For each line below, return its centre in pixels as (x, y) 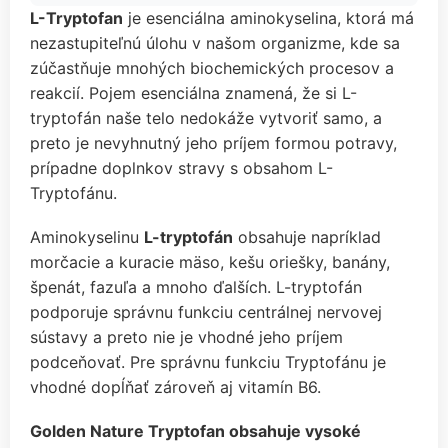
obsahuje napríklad (307, 236)
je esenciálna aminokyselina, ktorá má (268, 17)
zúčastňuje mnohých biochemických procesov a (212, 67)
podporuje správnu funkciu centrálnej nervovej (206, 311)
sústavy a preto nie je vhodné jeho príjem (186, 336)
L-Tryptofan (76, 17)
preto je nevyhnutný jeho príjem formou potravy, (213, 142)
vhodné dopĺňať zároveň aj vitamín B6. (175, 386)
